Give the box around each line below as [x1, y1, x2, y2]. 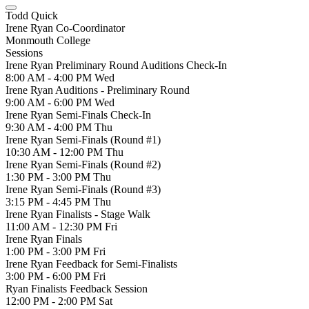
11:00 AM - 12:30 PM [6, 221, 105, 232]
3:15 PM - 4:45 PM [6, 196, 93, 208]
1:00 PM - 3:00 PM [6, 246, 93, 257]
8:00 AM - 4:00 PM [6, 72, 94, 83]
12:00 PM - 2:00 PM [6, 295, 99, 307]
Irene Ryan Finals [6, 233, 82, 245]
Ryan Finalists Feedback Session [6, 283, 148, 295]
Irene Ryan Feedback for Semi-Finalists [6, 258, 177, 270]
